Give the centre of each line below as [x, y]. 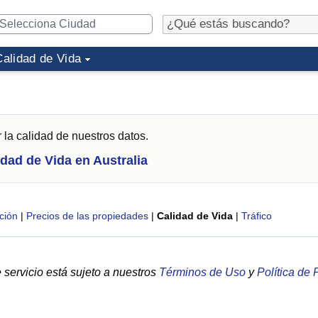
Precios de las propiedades [87, 216]
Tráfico [256, 216]
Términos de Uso [202, 272]
